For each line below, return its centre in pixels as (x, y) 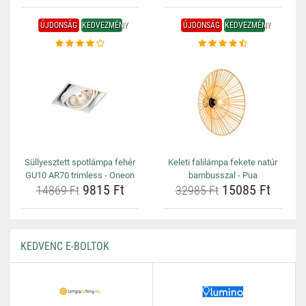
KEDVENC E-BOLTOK (65, 246)
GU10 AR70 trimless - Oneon (80, 175)
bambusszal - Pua (223, 175)
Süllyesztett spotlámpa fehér (80, 162)
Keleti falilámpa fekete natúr (223, 162)
